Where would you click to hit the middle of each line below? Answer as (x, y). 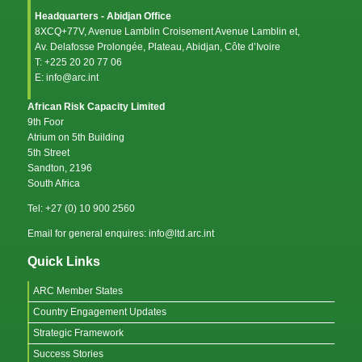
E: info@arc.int (67, 77)
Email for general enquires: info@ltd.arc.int (121, 233)
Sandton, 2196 (60, 168)
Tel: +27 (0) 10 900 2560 (81, 208)
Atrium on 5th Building (76, 137)
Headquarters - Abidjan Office (103, 16)
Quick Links (64, 261)
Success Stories (68, 354)
